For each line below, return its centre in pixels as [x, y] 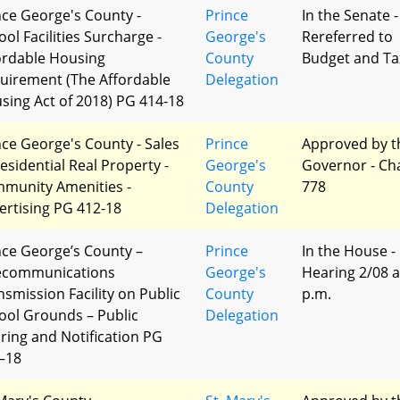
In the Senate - [350, 15]
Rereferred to [347, 37]
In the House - [349, 251]
